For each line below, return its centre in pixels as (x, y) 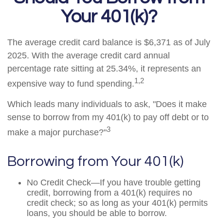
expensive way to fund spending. (71, 84)
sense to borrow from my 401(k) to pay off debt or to (108, 117)
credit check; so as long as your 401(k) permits (117, 203)
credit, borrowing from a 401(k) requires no (109, 193)
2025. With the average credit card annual (89, 55)
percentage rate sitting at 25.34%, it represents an (104, 69)
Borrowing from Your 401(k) (95, 161)
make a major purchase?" (57, 132)
